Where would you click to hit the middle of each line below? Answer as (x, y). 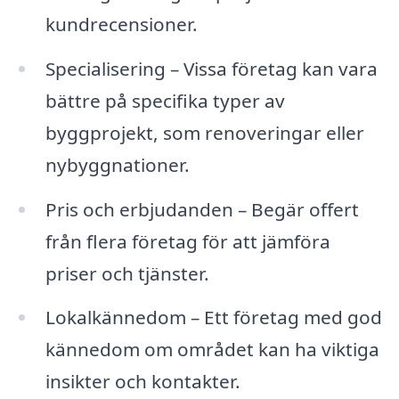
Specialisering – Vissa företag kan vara (211, 68)
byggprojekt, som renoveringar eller (204, 132)
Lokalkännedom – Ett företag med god (213, 318)
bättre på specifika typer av (165, 100)
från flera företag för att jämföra (187, 241)
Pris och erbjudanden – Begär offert (202, 209)
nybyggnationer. (117, 164)
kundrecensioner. (121, 24)
